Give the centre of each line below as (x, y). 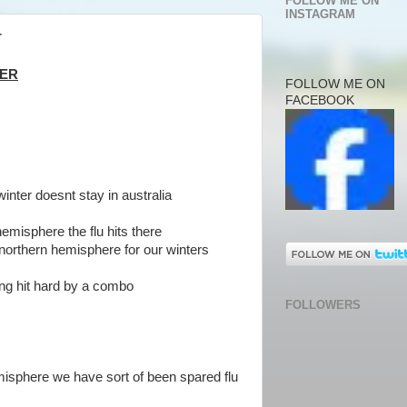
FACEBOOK (320, 100)
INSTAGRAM (320, 15)
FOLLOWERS (323, 304)
